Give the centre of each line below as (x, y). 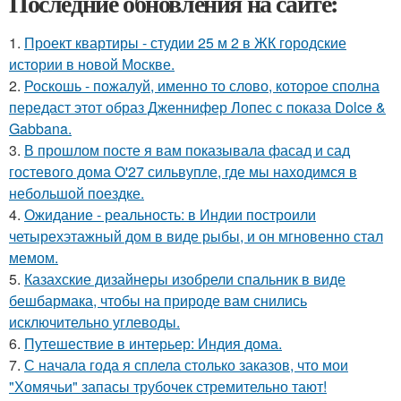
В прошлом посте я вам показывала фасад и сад (187, 150)
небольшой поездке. (77, 193)
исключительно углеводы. (94, 322)
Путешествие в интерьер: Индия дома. (153, 343)
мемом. (34, 257)
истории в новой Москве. (92, 64)
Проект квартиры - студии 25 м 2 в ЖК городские (185, 43)
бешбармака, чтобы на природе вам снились (158, 300)
